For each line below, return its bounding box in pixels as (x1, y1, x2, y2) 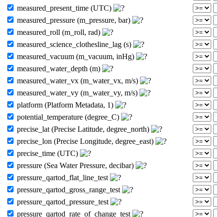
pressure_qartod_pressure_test (15, 197, 110, 206)
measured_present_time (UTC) (15, 3, 113, 12)
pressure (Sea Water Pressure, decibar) (15, 161, 136, 170)
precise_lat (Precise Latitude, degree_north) (15, 124, 151, 133)
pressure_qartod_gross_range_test (15, 185, 122, 194)
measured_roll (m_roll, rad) (15, 28, 102, 36)
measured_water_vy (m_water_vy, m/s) (15, 88, 139, 97)
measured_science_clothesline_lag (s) (15, 40, 133, 48)
